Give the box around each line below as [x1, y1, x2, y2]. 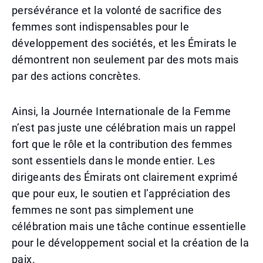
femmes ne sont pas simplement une [12, 204, 194, 216]
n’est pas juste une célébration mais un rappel [12, 122, 236, 134]
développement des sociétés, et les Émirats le [12, 37, 237, 49]
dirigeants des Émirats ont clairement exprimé [12, 171, 238, 183]
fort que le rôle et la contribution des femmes [12, 138, 232, 150]
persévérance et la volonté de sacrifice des [12, 4, 222, 16]
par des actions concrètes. [12, 70, 141, 82]
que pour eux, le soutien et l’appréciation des [12, 187, 231, 200]
